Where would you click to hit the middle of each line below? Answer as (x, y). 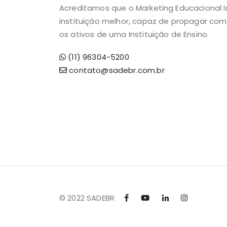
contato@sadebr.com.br (116, 70)
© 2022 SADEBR (87, 198)
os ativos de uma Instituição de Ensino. (134, 34)
